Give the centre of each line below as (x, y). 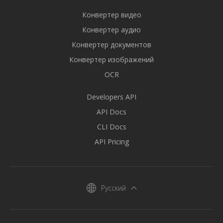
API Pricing (111, 142)
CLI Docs (111, 127)
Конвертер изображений (111, 59)
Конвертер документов (111, 45)
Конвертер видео (111, 15)
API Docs (111, 112)
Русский (113, 188)
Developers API (111, 97)
